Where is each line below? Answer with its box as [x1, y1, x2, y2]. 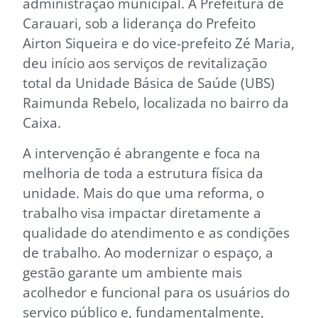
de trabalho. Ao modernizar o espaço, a [23, 242, 273, 262]
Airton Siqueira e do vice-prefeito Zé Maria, [23, 33, 295, 53]
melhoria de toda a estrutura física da [23, 163, 263, 182]
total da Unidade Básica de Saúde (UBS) [23, 73, 275, 93]
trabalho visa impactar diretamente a [23, 202, 261, 222]
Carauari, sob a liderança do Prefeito [23, 13, 256, 33]
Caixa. [23, 113, 61, 133]
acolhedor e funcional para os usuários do [23, 282, 290, 302]
